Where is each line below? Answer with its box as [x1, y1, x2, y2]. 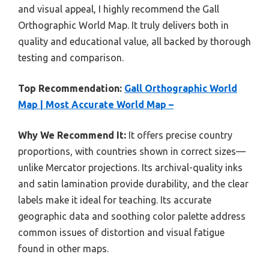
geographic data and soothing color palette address [18, 210, 246, 222]
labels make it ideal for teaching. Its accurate [18, 194, 211, 205]
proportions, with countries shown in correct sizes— [18, 145, 246, 157]
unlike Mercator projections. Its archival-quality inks [18, 162, 243, 173]
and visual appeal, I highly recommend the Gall [18, 3, 219, 14]
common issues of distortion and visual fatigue [18, 226, 225, 238]
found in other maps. [18, 243, 109, 254]
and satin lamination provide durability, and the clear [18, 178, 249, 189]
